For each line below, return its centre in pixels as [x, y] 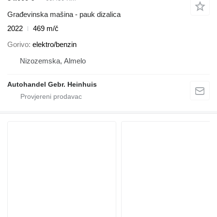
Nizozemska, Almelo [53, 61]
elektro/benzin [54, 44]
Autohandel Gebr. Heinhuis [52, 84]
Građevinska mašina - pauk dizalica [64, 15]
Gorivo [18, 44]
